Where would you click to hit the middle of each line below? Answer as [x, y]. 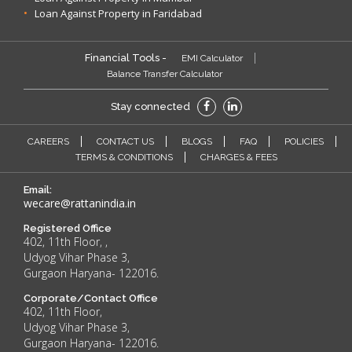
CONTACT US [125, 141]
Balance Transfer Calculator [164, 74]
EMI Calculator [212, 58]
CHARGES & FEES [238, 157]
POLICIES [304, 141]
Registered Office [68, 228]
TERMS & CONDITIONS [124, 157]
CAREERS [48, 141]
